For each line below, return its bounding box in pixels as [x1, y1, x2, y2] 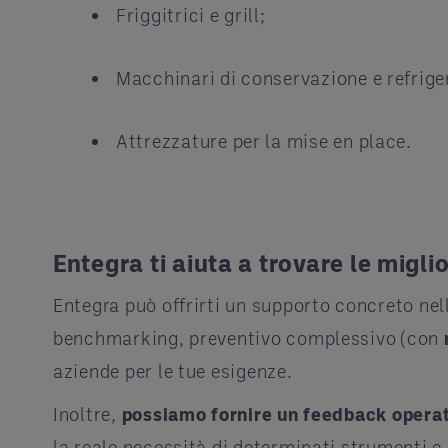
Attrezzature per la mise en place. [116, 129, 412, 152]
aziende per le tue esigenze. [53, 359, 293, 382]
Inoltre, [53, 402, 122, 425]
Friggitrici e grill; [116, 3, 266, 26]
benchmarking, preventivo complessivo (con [53, 326, 444, 349]
